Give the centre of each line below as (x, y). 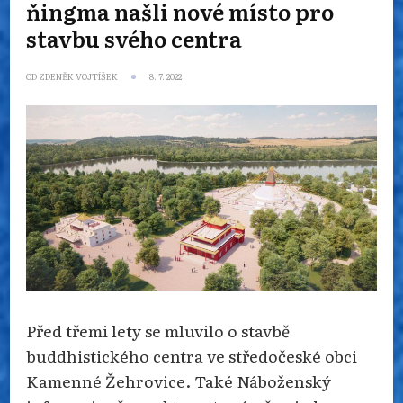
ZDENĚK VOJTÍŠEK (78, 77)
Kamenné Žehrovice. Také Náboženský (179, 380)
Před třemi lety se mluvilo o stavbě (158, 330)
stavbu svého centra (134, 39)
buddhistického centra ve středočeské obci (192, 355)
